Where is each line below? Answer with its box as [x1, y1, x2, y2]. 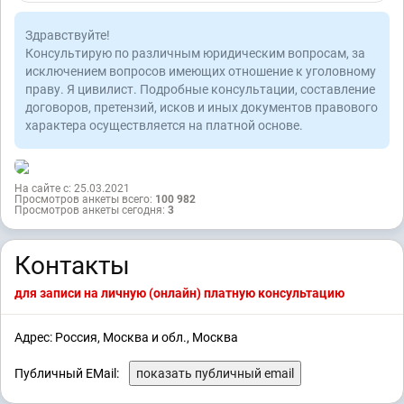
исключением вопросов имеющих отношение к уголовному [25, 64, 376, 79]
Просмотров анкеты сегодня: [14, 203, 168, 216]
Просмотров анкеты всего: [14, 192, 155, 206]
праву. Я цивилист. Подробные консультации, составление [25, 82, 375, 97]
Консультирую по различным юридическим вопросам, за [25, 46, 365, 61]
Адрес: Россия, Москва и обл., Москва [14, 330, 238, 345]
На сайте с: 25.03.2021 [14, 181, 130, 195]
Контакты [14, 250, 130, 280]
